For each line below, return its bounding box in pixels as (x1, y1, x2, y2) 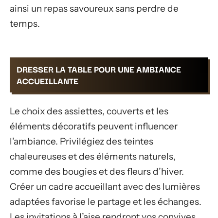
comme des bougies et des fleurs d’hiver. (10, 165, 184, 177)
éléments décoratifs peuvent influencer (10, 120, 178, 132)
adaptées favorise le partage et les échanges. (10, 196, 201, 207)
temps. (10, 18, 40, 29)
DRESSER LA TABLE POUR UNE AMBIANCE (17, 62, 181, 75)
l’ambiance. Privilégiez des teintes (10, 135, 153, 147)
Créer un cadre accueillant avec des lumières (10, 181, 200, 192)
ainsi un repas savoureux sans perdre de (10, 2, 179, 14)
